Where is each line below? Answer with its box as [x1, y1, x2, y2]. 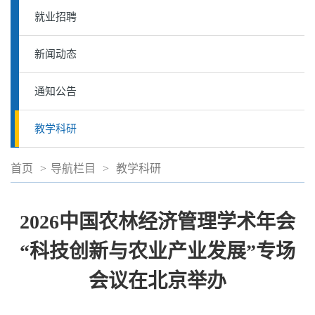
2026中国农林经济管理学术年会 [20, 211, 295, 233]
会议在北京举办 [89, 270, 226, 292]
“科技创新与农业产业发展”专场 [20, 240, 295, 262]
